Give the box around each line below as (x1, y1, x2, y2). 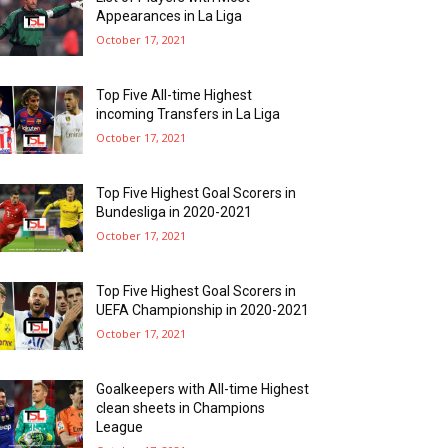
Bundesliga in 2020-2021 (96, 203, 253, 220)
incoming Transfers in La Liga (96, 105, 281, 122)
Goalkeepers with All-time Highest (96, 380, 310, 397)
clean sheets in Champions (96, 399, 266, 416)
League (96, 418, 144, 435)
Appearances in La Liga (96, 7, 243, 24)
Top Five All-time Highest (96, 86, 253, 103)
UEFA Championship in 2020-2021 (96, 301, 310, 318)
